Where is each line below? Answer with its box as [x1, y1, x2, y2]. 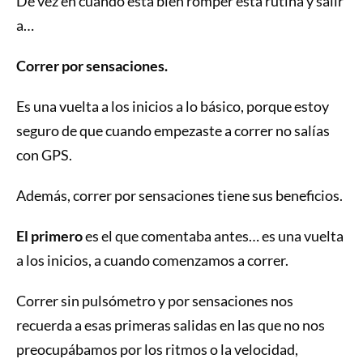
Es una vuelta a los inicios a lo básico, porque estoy [15, 96, 329, 115]
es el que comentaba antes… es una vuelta [82, 226, 344, 245]
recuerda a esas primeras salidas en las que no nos [15, 315, 325, 334]
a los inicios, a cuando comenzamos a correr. [15, 250, 291, 269]
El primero [15, 226, 83, 245]
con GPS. [15, 145, 72, 164]
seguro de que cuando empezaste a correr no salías [15, 121, 330, 139]
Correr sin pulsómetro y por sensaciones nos [15, 291, 293, 310]
